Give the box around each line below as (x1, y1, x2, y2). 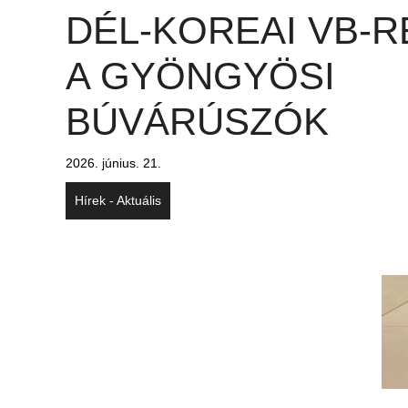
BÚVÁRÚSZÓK (66, 99, 329, 143)
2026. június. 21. (66, 155, 161, 170)
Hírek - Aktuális (75, 192, 161, 208)
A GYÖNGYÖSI (66, 54, 335, 97)
